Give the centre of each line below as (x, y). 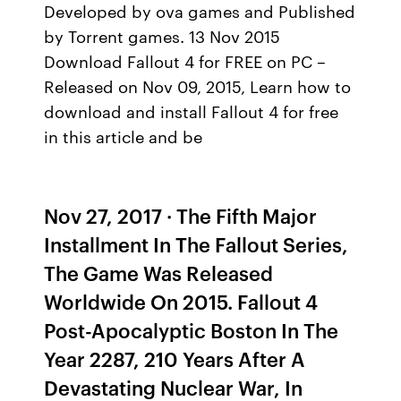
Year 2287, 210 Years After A (175, 358)
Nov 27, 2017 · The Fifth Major (181, 215)
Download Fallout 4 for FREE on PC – (185, 61)
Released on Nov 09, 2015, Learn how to (198, 86)
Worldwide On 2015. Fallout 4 (181, 301)
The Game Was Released (159, 273)
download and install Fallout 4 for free (192, 111)
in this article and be (126, 136)
